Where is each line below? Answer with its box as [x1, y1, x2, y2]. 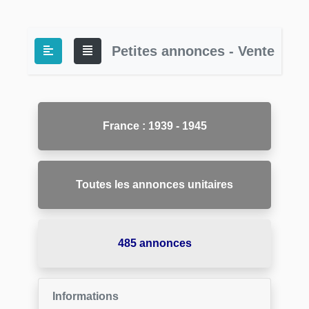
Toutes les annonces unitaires [76, 179, 233, 190]
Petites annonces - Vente [112, 43, 275, 59]
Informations [52, 290, 119, 302]
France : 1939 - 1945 [102, 120, 207, 132]
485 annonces [117, 237, 192, 249]
